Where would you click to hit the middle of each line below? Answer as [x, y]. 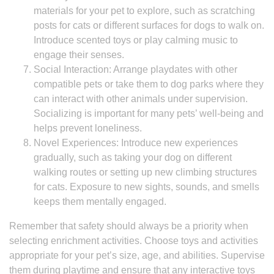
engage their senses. [79, 55]
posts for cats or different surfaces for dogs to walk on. [149, 25]
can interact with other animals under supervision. [141, 99]
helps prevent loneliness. [88, 128]
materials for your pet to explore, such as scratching [144, 11]
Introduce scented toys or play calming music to [136, 40]
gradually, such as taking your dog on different [133, 157]
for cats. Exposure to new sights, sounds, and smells [146, 187]
